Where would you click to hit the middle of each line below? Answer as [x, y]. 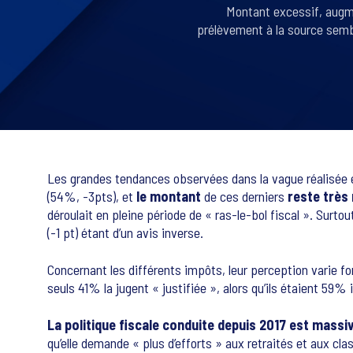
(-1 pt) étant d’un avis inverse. [125, 232]
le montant [169, 196]
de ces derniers [244, 196]
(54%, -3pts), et [92, 196]
